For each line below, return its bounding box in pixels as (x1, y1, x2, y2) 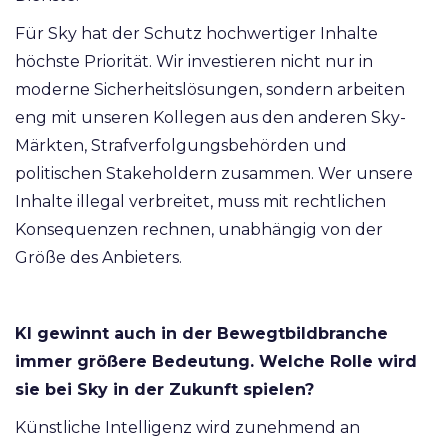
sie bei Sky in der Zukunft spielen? (15, 380, 317, 400)
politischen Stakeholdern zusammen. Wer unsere (15, 164, 413, 184)
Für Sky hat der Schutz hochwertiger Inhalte (15, 24, 378, 44)
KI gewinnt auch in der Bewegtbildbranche (15, 324, 388, 344)
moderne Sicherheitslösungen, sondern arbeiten (15, 80, 405, 100)
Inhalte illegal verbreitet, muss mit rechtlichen (15, 192, 386, 212)
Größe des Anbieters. (15, 248, 186, 268)
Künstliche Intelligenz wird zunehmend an (15, 418, 360, 438)
